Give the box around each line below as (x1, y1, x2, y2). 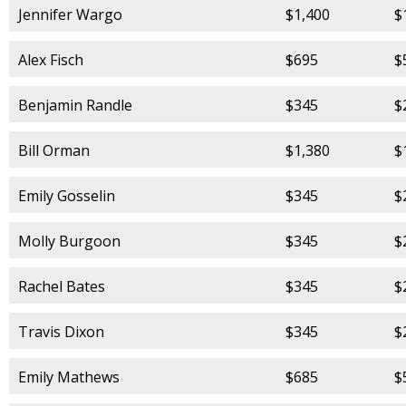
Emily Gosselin (18, 185, 115, 206)
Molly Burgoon (18, 230, 121, 251)
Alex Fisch (18, 49, 83, 70)
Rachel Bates (18, 275, 105, 296)
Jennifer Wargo (18, 4, 122, 24)
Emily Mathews (18, 366, 120, 387)
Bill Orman (18, 140, 90, 160)
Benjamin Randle (18, 94, 132, 115)
